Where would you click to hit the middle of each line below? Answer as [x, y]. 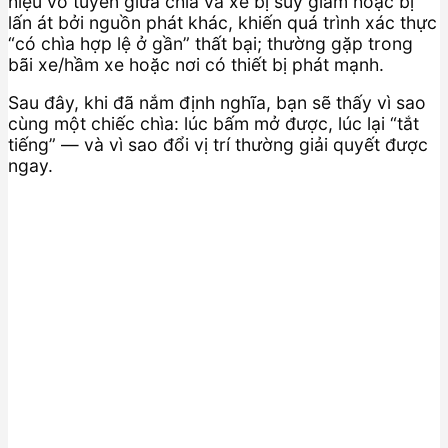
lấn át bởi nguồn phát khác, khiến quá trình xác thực [222, 22]
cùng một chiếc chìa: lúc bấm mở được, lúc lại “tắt [213, 124]
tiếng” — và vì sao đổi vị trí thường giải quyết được [218, 145]
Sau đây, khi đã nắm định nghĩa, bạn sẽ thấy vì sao [217, 103]
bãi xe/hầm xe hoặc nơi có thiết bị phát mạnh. [196, 64]
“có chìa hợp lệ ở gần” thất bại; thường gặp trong [210, 43]
